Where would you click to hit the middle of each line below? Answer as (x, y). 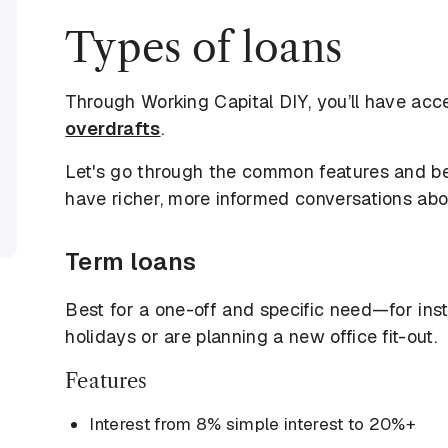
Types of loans (203, 48)
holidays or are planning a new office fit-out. (251, 337)
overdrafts (113, 129)
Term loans (131, 262)
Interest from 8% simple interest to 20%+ (253, 424)
